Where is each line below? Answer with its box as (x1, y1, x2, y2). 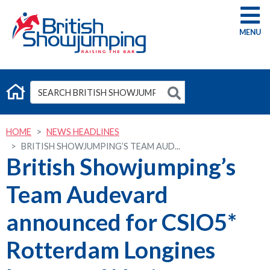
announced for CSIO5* (6, 208, 237, 236)
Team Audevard (6, 180, 168, 208)
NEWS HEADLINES (46, 127, 119, 137)
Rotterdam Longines (6, 236, 215, 263)
